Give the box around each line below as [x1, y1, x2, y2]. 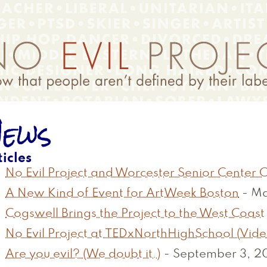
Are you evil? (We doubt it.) [5, 249, 161, 260]
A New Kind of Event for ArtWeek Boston [5, 188, 239, 200]
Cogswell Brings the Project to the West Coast [5, 209, 265, 220]
